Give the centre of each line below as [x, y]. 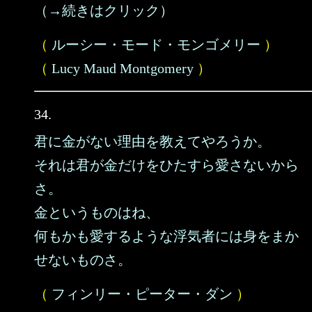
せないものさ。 [83, 260]
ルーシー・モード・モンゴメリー [156, 45]
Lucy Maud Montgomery [123, 68]
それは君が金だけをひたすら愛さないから [166, 165]
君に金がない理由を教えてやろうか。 [153, 141]
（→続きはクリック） [104, 10]
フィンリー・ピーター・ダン [142, 294]
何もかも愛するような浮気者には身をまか [166, 236]
